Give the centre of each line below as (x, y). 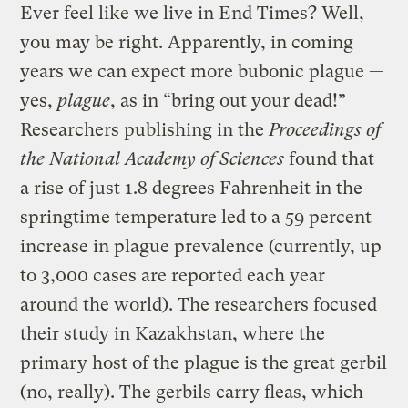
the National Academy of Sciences (153, 158)
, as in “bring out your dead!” (229, 100)
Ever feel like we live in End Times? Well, (193, 13)
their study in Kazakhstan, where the (173, 333)
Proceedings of (325, 129)
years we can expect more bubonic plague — (203, 71)
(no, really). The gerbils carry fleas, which (192, 392)
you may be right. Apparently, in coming (187, 42)
